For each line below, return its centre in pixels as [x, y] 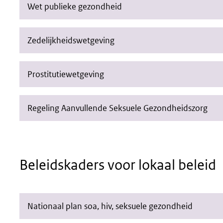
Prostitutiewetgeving [66, 74]
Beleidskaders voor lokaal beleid [118, 165]
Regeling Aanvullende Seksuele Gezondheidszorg [117, 108]
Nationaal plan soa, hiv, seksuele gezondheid [110, 206]
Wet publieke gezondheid [75, 6]
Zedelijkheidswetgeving [71, 40]
